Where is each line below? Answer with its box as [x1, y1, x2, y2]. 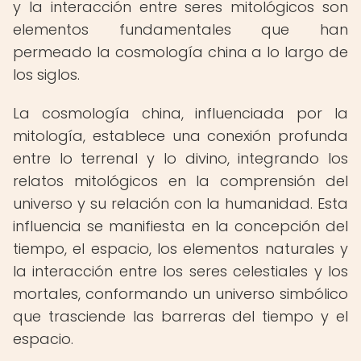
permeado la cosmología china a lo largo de [13, 42, 348, 62]
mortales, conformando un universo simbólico [13, 284, 348, 304]
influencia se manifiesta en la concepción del [13, 216, 348, 236]
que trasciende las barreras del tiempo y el [13, 306, 348, 326]
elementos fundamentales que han [13, 19, 348, 39]
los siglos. [13, 64, 80, 85]
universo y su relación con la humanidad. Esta [13, 193, 348, 214]
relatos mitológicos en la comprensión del [13, 171, 348, 191]
